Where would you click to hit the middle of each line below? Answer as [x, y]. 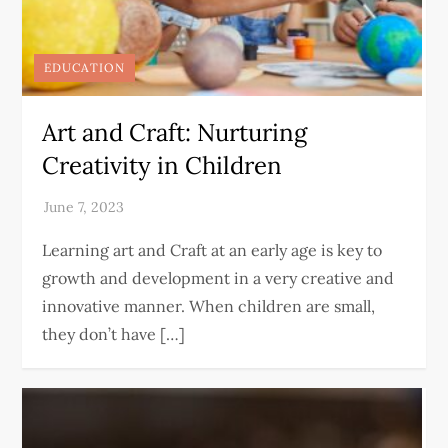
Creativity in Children [162, 165]
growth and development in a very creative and [218, 278]
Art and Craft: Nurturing [175, 132]
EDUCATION [85, 67]
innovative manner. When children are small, [209, 306]
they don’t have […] [114, 334]
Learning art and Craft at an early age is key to [212, 250]
